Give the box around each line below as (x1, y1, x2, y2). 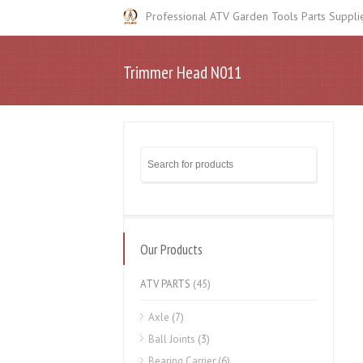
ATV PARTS (140, 277, 190, 291)
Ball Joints (148, 332, 195, 346)
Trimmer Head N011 (123, 62, 241, 83)
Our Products (140, 241, 203, 258)
